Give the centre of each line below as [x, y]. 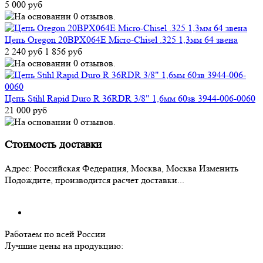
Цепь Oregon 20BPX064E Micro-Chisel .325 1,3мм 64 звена [121, 39]
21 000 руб [26, 110]
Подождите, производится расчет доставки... [95, 180]
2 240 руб [23, 51]
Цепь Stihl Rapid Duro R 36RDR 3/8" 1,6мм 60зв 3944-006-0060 [130, 98]
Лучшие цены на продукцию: [64, 246]
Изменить [219, 168]
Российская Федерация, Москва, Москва [115, 168]
